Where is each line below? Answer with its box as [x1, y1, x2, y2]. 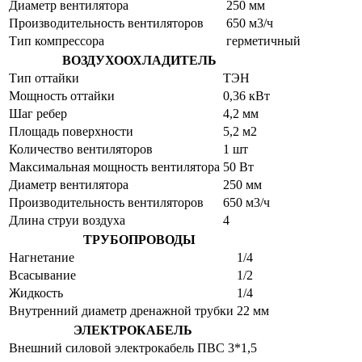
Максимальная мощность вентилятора [9, 159, 220, 174]
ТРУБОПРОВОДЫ [82, 232, 196, 246]
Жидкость [9, 285, 63, 300]
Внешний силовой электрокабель [9, 340, 194, 355]
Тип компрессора [9, 33, 104, 48]
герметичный [226, 33, 301, 48]
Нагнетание [9, 250, 74, 264]
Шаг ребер [9, 106, 67, 120]
